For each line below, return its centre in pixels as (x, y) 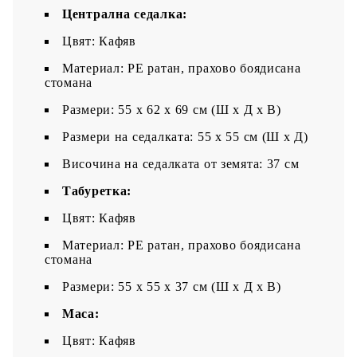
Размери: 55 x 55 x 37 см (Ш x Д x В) (172, 286)
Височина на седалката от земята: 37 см (181, 163)
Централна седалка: (125, 14)
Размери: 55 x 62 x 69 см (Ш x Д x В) (172, 109)
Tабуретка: (97, 190)
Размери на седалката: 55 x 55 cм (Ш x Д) (185, 136)
